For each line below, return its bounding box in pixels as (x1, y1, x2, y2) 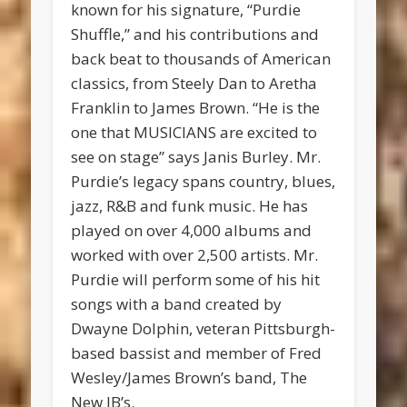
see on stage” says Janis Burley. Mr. (71, 146, 322, 168)
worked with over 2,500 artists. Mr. (71, 244, 319, 266)
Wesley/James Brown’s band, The (71, 367, 308, 389)
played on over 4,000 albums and (71, 220, 313, 242)
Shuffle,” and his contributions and (71, 24, 320, 45)
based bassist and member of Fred (71, 342, 323, 364)
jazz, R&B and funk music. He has (71, 195, 309, 217)
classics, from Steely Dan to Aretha (71, 73, 318, 94)
